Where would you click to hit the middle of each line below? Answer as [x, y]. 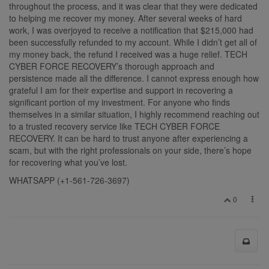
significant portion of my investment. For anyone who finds [119, 102]
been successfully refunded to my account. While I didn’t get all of [133, 42]
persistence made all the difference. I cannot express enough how [134, 78]
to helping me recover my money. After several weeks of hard [125, 18]
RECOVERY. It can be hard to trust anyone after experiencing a [128, 138]
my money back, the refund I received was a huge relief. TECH [128, 54]
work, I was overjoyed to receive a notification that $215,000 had [131, 30]
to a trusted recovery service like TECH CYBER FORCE [114, 126]
